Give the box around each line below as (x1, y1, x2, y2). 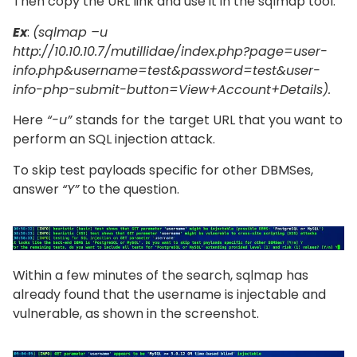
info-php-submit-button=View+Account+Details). (13, 80, 331, 99)
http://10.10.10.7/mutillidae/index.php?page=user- (13, 41, 328, 61)
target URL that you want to (169, 111, 343, 130)
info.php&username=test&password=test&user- (13, 61, 320, 80)
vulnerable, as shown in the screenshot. (13, 304, 259, 323)
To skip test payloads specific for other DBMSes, (13, 160, 313, 179)
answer (13, 179, 62, 198)
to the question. (79, 179, 179, 198)
